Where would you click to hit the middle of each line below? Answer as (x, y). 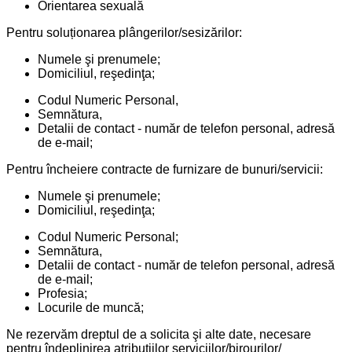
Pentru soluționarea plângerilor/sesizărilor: (124, 32)
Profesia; (62, 293)
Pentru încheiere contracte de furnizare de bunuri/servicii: (165, 169)
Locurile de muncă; (91, 307)
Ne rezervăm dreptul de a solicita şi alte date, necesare (159, 334)
